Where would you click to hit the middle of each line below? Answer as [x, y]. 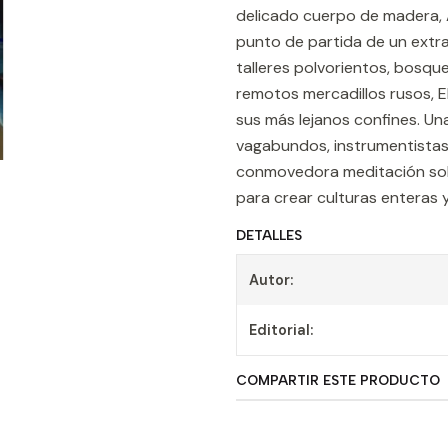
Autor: [271, 280]
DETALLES [269, 235]
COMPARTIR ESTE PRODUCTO [338, 380]
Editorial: [281, 330]
